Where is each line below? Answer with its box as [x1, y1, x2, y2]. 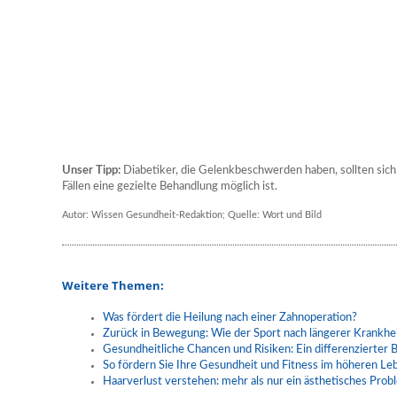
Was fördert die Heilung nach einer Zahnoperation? [103, 312, 357, 323]
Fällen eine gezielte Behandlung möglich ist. [62, 181, 277, 192]
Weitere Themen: [62, 277, 164, 293]
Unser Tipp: [62, 165, 123, 176]
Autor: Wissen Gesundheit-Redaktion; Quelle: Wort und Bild [62, 210, 322, 220]
